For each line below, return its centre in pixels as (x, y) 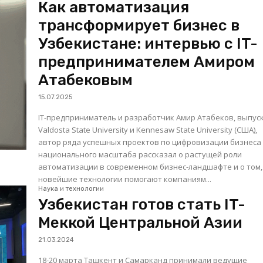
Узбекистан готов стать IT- (142, 204)
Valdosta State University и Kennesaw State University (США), (148, 129)
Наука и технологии (71, 188)
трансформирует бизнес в (139, 25)
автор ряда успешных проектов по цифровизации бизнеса (150, 142)
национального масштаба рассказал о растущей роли (140, 154)
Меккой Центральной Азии (141, 222)
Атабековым (86, 80)
